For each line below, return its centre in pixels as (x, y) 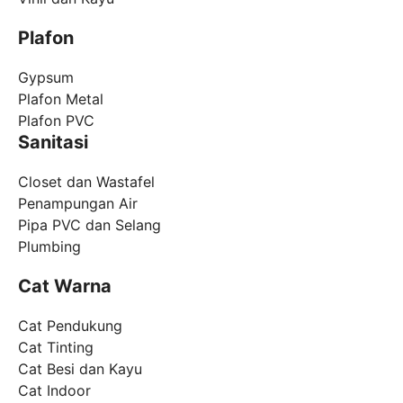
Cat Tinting (56, 348)
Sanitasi (53, 143)
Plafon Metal (61, 99)
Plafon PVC (56, 121)
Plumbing (49, 247)
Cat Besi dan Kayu (80, 369)
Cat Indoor (54, 391)
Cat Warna (65, 287)
